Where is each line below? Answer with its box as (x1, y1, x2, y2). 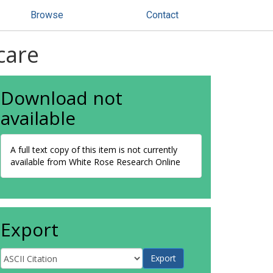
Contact (146, 9, 179, 21)
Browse (30, 9, 63, 21)
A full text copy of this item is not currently (10, 144, 177, 155)
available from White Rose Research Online (10, 156, 180, 168)
